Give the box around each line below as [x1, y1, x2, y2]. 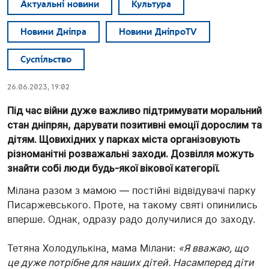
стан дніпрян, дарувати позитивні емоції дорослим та [7, 119, 262, 131]
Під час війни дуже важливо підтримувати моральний [7, 104, 262, 117]
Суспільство [20, 54, 71, 65]
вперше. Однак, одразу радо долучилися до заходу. [7, 213, 255, 226]
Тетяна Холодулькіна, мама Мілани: [7, 242, 178, 255]
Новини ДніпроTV [119, 26, 197, 38]
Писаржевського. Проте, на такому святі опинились [7, 199, 258, 211]
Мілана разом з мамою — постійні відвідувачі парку [7, 184, 256, 197]
